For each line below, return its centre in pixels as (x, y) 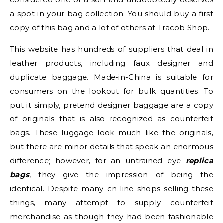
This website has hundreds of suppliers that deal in (111, 49)
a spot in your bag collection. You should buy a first (111, 14)
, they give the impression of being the (121, 174)
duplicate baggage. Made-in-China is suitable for (111, 77)
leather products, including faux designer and (111, 63)
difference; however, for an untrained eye (98, 161)
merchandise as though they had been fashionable (111, 216)
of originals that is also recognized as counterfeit (111, 119)
